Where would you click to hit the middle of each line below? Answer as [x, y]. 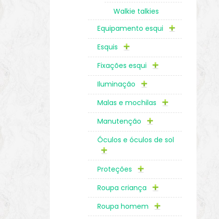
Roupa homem [124, 206]
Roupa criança [123, 187]
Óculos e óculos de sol [135, 140]
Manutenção [120, 121]
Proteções [115, 169]
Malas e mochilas [128, 103]
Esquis [108, 47]
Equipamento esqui [131, 29]
